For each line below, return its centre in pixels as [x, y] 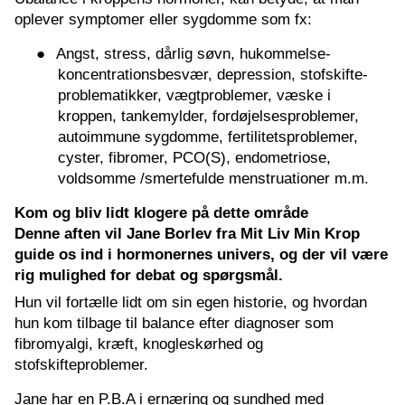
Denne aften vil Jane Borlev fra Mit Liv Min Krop [187, 233]
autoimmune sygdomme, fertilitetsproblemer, [208, 137]
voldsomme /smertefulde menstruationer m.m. [216, 178]
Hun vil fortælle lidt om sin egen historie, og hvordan [191, 302]
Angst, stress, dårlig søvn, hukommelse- [193, 53]
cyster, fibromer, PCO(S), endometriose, [194, 157]
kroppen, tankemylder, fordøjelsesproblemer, [208, 116]
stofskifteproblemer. [81, 365]
